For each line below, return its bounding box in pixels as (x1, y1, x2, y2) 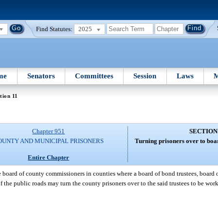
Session (133, 72, 157, 80)
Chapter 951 (32, 127, 65, 135)
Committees (75, 72, 114, 80)
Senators (27, 72, 55, 80)
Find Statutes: (36, 25, 73, 33)
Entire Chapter (28, 153, 70, 161)
